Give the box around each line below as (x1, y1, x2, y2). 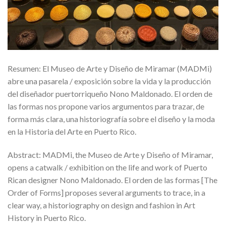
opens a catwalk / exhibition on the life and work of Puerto (8, 162, 207, 173)
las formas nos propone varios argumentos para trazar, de (8, 101, 204, 111)
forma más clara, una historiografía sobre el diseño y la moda (8, 114, 215, 124)
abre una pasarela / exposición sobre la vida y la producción (8, 76, 211, 86)
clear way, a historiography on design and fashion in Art (8, 200, 195, 210)
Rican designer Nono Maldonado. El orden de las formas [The (8, 175, 217, 185)
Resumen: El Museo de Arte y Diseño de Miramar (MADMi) (8, 64, 212, 74)
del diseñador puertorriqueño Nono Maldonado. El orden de (8, 89, 212, 99)
